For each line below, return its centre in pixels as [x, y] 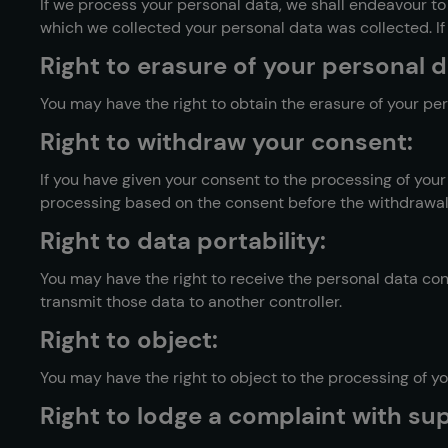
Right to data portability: [183, 240]
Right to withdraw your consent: [226, 141]
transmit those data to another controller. [191, 301]
